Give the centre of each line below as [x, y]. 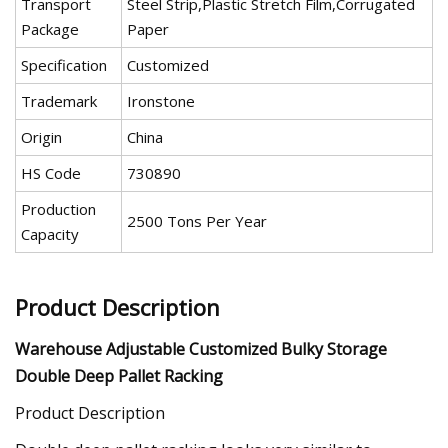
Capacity [50, 234]
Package [50, 29]
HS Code [51, 173]
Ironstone [161, 101]
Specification [64, 65]
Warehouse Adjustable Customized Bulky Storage [201, 348]
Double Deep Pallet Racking [119, 375]
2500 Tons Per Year [197, 221]
